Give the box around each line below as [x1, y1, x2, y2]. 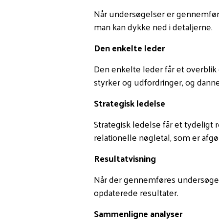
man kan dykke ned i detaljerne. [94, 19, 213, 35]
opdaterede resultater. [94, 184, 178, 200]
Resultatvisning [94, 150, 156, 166]
